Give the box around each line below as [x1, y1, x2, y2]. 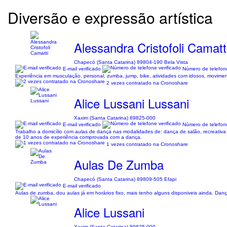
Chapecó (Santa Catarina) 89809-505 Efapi [74, 176, 177, 182]
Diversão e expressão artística [8, 7, 213, 28]
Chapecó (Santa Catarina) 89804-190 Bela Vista [74, 59, 188, 65]
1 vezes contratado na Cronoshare [106, 141, 188, 147]
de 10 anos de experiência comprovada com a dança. [15, 134, 142, 140]
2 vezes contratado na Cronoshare [106, 80, 188, 86]
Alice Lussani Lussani [74, 94, 190, 112]
